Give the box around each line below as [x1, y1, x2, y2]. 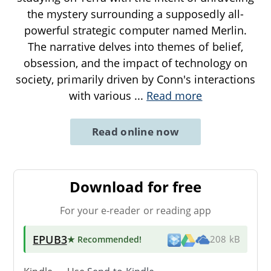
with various [68, 88, 134, 103]
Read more [146, 88, 203, 103]
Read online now [91, 124, 180, 139]
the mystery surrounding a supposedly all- [27, 6, 244, 21]
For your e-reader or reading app [59, 203, 212, 217]
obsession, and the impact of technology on [23, 55, 248, 70]
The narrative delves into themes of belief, [28, 39, 243, 54]
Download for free [70, 176, 201, 197]
